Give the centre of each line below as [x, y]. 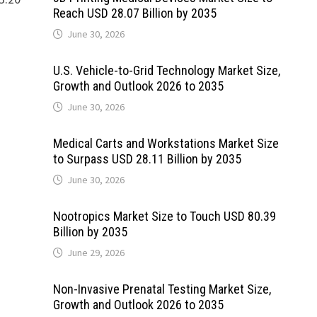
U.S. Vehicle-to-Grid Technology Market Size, [166, 70]
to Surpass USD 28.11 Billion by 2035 [147, 159]
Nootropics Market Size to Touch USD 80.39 [164, 216]
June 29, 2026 [96, 253]
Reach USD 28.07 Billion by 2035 [134, 13]
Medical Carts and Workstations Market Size [166, 143]
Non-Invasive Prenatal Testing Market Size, [162, 289]
